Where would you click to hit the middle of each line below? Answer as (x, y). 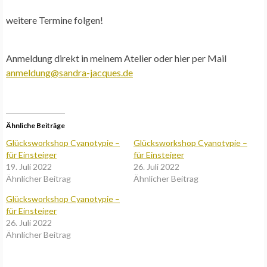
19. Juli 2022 (29, 166)
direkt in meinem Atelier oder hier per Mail (139, 58)
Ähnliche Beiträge (35, 125)
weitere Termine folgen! (55, 20)
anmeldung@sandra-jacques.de (69, 72)
